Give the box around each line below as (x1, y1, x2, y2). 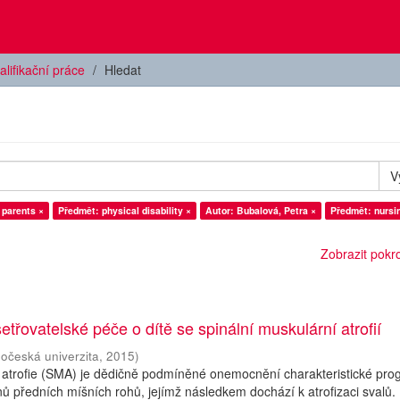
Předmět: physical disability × (58, 204, 191, 217)
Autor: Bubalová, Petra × (205, 204, 316, 217)
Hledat (104, 61, 141, 79)
